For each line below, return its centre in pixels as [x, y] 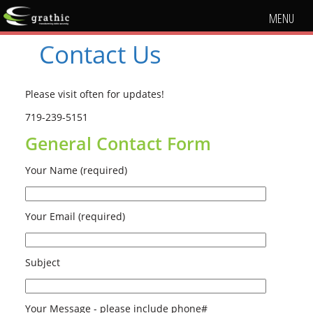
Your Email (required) [75, 216]
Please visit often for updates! [95, 94]
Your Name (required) [76, 170]
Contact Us [100, 54]
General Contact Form [118, 143]
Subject [43, 262]
